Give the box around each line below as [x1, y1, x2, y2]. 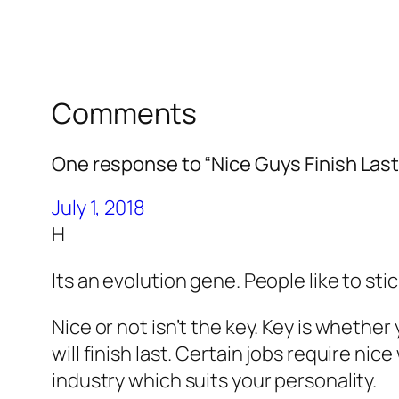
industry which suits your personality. [52, 366, 378, 394]
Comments [52, 94, 198, 134]
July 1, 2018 [52, 193, 145, 221]
